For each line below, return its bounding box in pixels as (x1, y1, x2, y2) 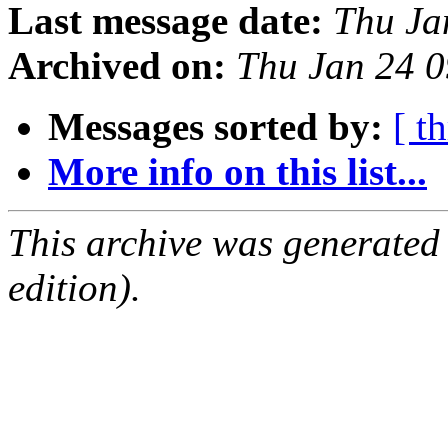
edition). (8, 266, 141, 310)
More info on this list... (48, 150, 427, 194)
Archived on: (8, 44, 226, 88)
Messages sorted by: (48, 105, 383, 149)
